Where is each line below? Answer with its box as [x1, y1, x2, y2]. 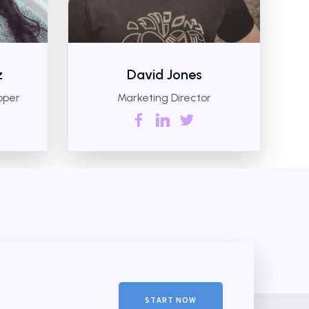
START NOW [145, 294, 197, 305]
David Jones [126, 66, 202, 83]
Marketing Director [117, 91, 211, 104]
